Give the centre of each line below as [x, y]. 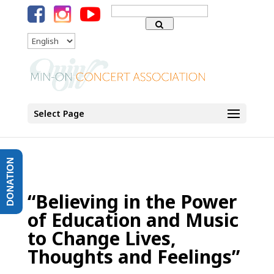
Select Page [59, 114]
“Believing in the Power [132, 201]
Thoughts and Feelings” [133, 256]
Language [160, 34]
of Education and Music [133, 220]
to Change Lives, [102, 238]
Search [123, 8]
